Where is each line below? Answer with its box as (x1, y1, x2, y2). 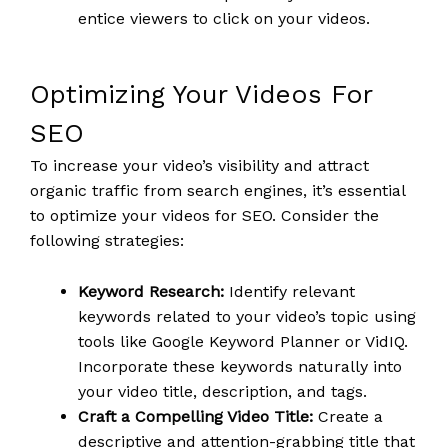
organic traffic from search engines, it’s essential (30, 181, 405, 201)
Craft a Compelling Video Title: (78, 406, 313, 426)
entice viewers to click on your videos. (78, 9, 370, 29)
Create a (313, 406, 383, 426)
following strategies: (30, 231, 184, 251)
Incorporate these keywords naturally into (78, 356, 402, 376)
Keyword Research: (78, 281, 224, 301)
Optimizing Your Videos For (30, 79, 372, 110)
